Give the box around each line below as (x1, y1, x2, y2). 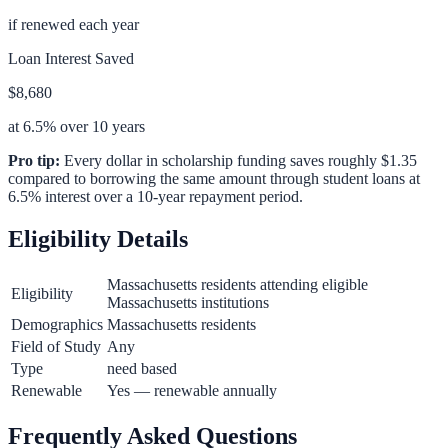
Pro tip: (8, 152, 60, 170)
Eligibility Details (8, 226, 188, 253)
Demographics (11, 315, 103, 333)
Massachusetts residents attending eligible (107, 275, 368, 293)
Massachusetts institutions (107, 293, 269, 311)
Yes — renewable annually (107, 381, 277, 399)
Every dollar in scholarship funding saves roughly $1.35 (60, 152, 417, 170)
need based (107, 359, 177, 377)
